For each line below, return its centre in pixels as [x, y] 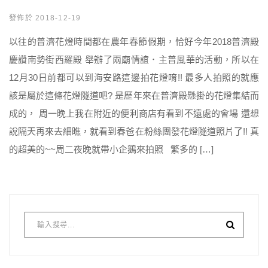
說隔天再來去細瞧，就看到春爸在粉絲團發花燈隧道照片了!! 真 [134, 131]
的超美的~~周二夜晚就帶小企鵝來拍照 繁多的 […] [111, 149]
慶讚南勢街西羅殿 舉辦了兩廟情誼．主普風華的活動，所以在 [134, 60]
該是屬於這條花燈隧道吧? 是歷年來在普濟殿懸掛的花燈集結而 [134, 95]
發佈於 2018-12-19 [45, 18]
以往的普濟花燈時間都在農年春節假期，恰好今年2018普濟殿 [134, 42]
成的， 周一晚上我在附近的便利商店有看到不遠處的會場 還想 [134, 113]
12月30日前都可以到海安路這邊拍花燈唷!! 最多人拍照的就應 [134, 77]
